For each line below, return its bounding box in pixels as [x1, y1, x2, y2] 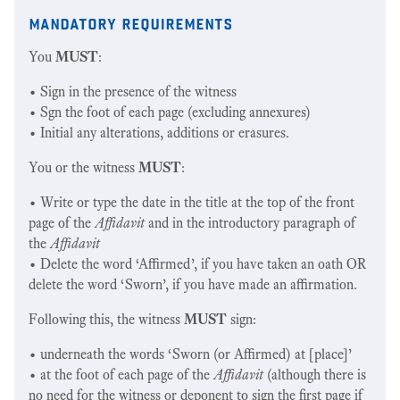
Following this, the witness [29, 311, 184, 328]
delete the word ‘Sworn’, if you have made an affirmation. [29, 276, 357, 293]
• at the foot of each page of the [29, 366, 213, 383]
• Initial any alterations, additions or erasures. [29, 124, 289, 141]
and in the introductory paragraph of [145, 214, 355, 231]
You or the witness [29, 159, 138, 176]
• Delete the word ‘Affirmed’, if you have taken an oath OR [29, 255, 366, 272]
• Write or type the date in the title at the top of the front [29, 194, 354, 211]
